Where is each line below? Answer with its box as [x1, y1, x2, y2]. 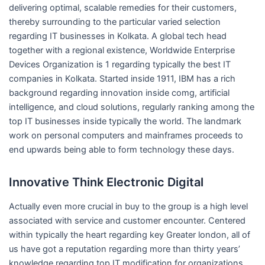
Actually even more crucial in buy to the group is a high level [8, 201, 248, 212]
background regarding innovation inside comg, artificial [8, 87, 230, 98]
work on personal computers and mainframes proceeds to [8, 130, 243, 141]
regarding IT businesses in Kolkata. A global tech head [8, 30, 227, 41]
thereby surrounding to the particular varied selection [8, 16, 221, 27]
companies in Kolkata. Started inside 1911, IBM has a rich [8, 73, 235, 84]
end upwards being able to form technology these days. [8, 144, 234, 155]
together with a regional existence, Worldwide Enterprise [8, 44, 235, 56]
